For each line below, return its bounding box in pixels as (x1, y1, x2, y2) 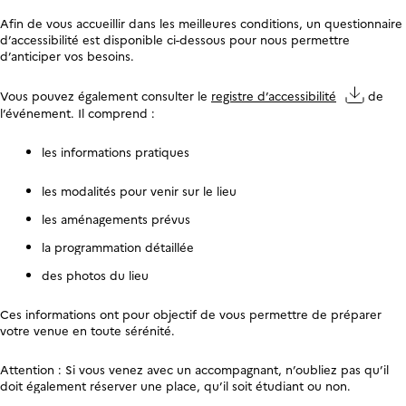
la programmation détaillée (41, 238, 194, 256)
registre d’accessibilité (211, 87, 336, 104)
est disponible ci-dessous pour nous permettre (79, 31, 350, 48)
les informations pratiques (41, 143, 189, 160)
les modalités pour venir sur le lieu (41, 182, 237, 199)
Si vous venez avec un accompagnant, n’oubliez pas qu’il (62, 361, 389, 378)
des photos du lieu (41, 266, 149, 284)
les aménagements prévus (41, 210, 190, 227)
